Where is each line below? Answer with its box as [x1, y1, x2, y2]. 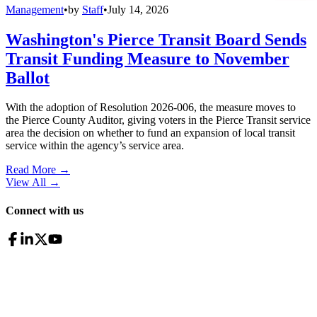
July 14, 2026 [108, 3, 168, 16]
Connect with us [6, 204, 83, 217]
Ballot [6, 68, 50, 87]
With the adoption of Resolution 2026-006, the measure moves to [6, 101, 296, 114]
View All [6, 176, 46, 189]
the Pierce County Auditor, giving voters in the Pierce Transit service [6, 114, 311, 127]
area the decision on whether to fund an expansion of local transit [6, 127, 295, 139]
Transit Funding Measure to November [6, 49, 289, 68]
